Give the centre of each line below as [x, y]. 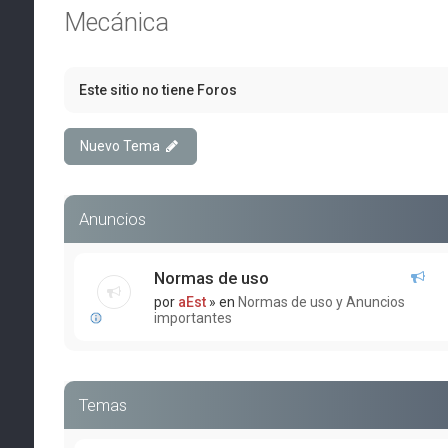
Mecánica [116, 22]
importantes [192, 318]
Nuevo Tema [119, 146]
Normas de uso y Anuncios [321, 302]
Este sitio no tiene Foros [157, 90]
